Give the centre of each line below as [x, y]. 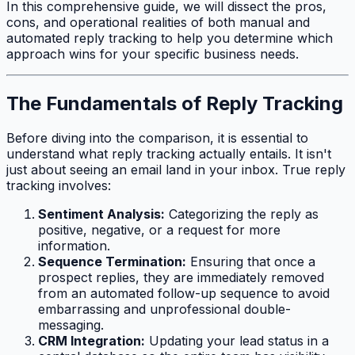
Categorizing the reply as [242, 214]
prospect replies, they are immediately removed [181, 278]
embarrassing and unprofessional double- [164, 309]
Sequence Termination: [112, 262]
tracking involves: [59, 186]
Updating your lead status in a [237, 341]
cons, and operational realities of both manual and [158, 22]
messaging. [71, 325]
